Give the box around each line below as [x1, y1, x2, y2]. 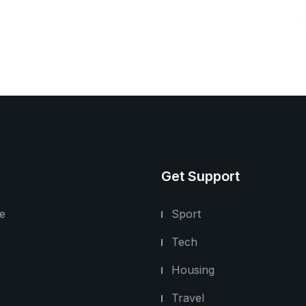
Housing [171, 263, 214, 277]
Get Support [161, 168, 240, 184]
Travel [171, 291, 204, 305]
